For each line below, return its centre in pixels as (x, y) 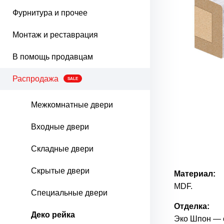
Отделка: (192, 206)
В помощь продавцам (53, 57)
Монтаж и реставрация (55, 35)
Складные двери (62, 149)
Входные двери (60, 127)
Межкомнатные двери (72, 105)
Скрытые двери (60, 171)
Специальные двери (69, 193)
